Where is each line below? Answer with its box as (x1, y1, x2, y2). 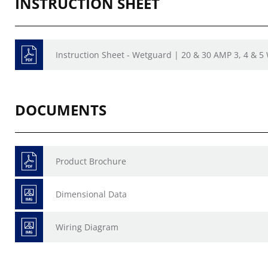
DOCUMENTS (15, 100, 106, 120)
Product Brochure (56, 156, 126, 167)
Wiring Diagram (56, 221, 118, 233)
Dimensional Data (56, 188, 127, 200)
